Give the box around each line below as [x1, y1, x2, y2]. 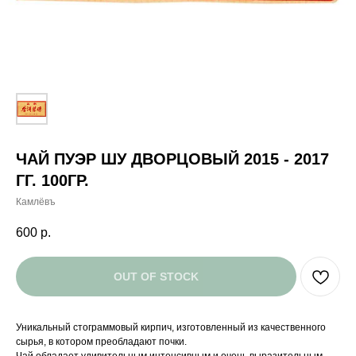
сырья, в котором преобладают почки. [16, 336, 187, 348]
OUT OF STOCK [114, 270, 199, 284]
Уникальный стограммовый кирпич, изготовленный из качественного [16, 322, 326, 334]
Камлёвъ [16, 196, 56, 207]
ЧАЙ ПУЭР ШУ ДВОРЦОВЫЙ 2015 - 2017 [16, 150, 329, 168]
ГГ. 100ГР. [16, 172, 89, 189]
